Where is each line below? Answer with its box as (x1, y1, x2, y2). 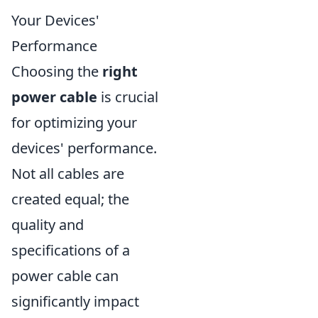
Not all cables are (11, 163, 124, 183)
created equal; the (11, 189, 129, 209)
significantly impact (11, 291, 139, 311)
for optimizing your (11, 112, 137, 132)
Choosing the (11, 61, 102, 81)
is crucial (97, 87, 158, 106)
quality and (11, 214, 84, 234)
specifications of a (11, 240, 130, 260)
